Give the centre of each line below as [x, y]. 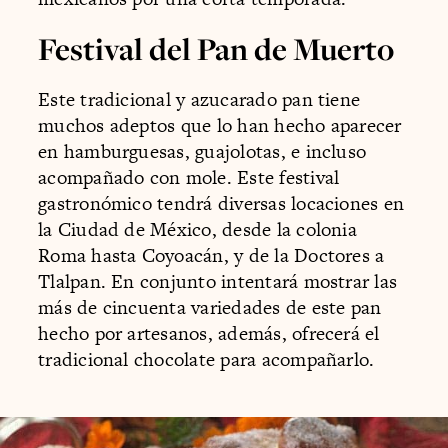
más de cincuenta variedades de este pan [210, 307]
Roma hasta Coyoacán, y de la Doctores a [211, 255]
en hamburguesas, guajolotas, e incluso [202, 151]
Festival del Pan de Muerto [216, 49]
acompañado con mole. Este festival [189, 177]
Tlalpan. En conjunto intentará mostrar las [218, 281]
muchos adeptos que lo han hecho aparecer [220, 125]
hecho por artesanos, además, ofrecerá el [209, 333]
